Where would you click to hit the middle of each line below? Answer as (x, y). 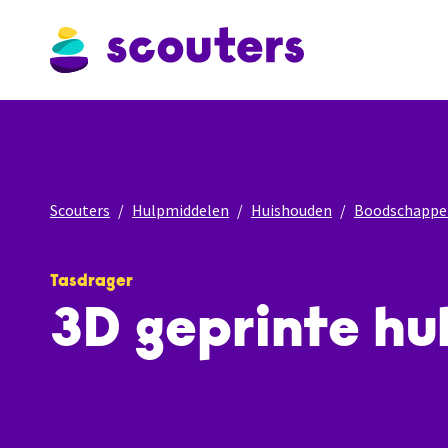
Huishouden (291, 210)
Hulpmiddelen (180, 210)
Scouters (80, 210)
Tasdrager (91, 281)
